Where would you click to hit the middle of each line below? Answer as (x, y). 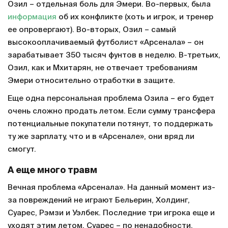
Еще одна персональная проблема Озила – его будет (111, 98)
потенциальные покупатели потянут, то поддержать (110, 124)
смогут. (22, 149)
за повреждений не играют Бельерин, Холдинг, (99, 200)
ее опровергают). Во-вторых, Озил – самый (92, 30)
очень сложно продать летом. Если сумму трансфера (111, 111)
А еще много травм (52, 170)
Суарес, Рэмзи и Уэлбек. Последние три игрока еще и (111, 213)
